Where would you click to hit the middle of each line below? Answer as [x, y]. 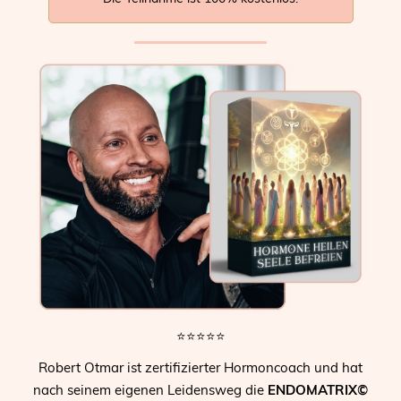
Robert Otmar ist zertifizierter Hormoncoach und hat [200, 368]
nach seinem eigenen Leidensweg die [150, 390]
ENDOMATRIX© [318, 390]
